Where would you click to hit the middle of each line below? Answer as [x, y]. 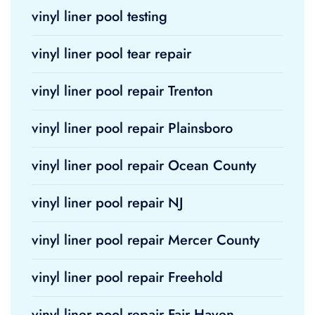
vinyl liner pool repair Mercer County [146, 240]
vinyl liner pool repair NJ [108, 203]
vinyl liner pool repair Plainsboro [132, 128]
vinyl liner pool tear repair [111, 54]
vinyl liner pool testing [99, 17]
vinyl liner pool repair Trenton [122, 91]
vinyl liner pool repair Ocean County [144, 166]
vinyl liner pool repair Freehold [127, 277]
